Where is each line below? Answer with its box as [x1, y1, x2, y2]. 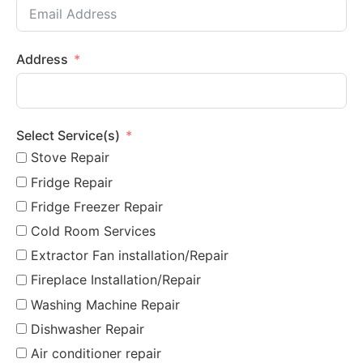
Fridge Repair [31, 173, 113, 190]
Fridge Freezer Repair [31, 198, 163, 215]
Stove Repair [31, 149, 109, 166]
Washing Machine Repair [31, 296, 180, 313]
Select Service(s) [16, 127, 120, 144]
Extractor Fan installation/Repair [31, 247, 228, 264]
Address [16, 50, 68, 67]
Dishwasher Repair [31, 320, 144, 337]
